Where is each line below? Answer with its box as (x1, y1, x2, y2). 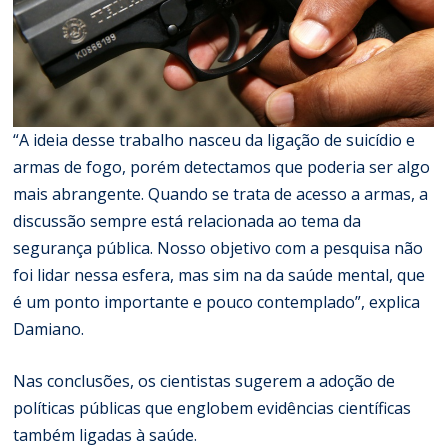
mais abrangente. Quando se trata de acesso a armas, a (13, 182, 429, 205)
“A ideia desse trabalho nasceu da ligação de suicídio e (13, 128, 416, 151)
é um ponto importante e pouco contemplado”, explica (13, 290, 421, 313)
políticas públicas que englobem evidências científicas (13, 396, 412, 419)
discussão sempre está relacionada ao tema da (13, 209, 362, 232)
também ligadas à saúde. (13, 423, 198, 446)
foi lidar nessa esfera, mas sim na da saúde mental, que (13, 263, 426, 286)
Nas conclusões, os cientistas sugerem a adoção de (13, 369, 396, 392)
